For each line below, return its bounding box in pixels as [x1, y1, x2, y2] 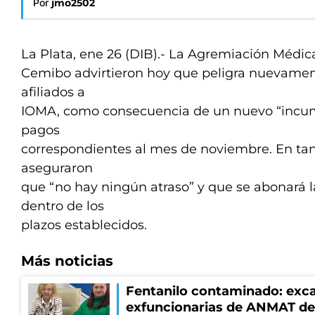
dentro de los [21, 198, 104, 214]
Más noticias [21, 252, 113, 269]
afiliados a [21, 84, 85, 100]
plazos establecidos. [21, 217, 147, 233]
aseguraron [21, 160, 93, 176]
